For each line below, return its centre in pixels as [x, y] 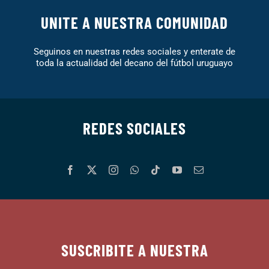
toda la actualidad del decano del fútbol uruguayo [134, 63]
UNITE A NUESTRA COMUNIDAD [134, 22]
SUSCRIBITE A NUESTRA [134, 250]
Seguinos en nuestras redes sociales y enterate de [134, 52]
